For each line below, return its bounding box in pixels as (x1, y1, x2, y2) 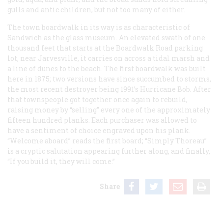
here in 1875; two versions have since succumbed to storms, (7, 74, 211, 83)
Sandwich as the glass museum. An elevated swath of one (7, 32, 205, 42)
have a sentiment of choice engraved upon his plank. (7, 125, 191, 135)
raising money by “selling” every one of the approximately (7, 105, 210, 114)
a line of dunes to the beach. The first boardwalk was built (7, 63, 206, 73)
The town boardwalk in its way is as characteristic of (7, 22, 190, 32)
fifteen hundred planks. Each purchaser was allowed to (7, 115, 197, 125)
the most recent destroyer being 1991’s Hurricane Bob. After (7, 84, 211, 94)
